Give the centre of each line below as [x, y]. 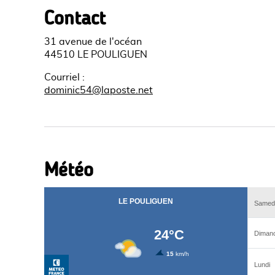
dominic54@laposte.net [99, 90]
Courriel [62, 77]
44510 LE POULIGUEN [96, 55]
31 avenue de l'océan [93, 42]
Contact [75, 18]
